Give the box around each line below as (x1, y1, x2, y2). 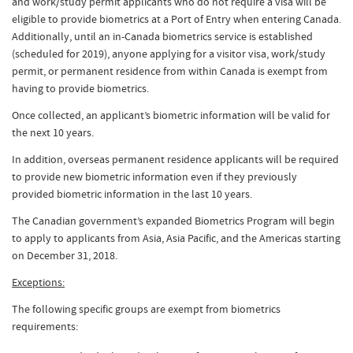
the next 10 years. (12, 125, 94, 139)
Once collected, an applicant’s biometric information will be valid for (12, 108, 330, 122)
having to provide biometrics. (12, 81, 149, 95)
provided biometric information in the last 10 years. (12, 187, 252, 201)
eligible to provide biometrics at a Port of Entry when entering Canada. (12, 12, 341, 26)
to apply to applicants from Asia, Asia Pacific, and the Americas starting (12, 231, 340, 245)
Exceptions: (12, 275, 65, 289)
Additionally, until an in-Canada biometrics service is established (12, 29, 313, 43)
